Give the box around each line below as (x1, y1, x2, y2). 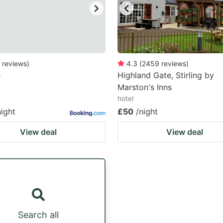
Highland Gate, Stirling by (117, 70, 214, 80)
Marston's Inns (117, 82, 172, 92)
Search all (18, 209, 59, 220)
